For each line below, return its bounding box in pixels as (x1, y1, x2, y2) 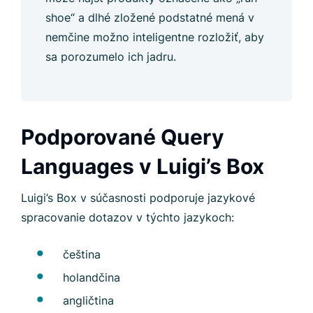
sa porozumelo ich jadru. (45, 50, 176, 64)
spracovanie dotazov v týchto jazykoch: (21, 210, 234, 224)
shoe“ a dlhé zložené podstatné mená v (45, 10, 254, 24)
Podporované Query (21, 124, 224, 150)
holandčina (63, 270, 120, 284)
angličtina (63, 293, 114, 307)
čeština (63, 247, 101, 261)
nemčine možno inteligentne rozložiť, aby (45, 30, 264, 44)
